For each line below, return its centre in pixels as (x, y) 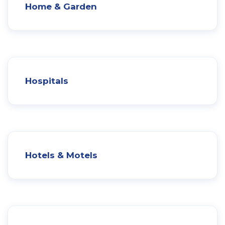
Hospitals (47, 81)
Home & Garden (61, 6)
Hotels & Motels (61, 155)
